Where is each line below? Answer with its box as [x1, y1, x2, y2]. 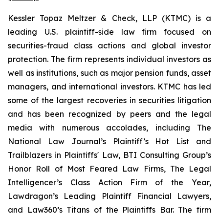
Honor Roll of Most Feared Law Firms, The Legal [8, 164, 211, 174]
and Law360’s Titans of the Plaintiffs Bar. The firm [8, 205, 211, 215]
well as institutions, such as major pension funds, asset [8, 68, 211, 78]
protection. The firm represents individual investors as [8, 54, 211, 64]
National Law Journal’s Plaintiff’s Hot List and [8, 136, 211, 146]
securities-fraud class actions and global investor [8, 41, 211, 50]
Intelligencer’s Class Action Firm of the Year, [8, 177, 211, 187]
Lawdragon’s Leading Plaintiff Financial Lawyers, [8, 191, 211, 201]
